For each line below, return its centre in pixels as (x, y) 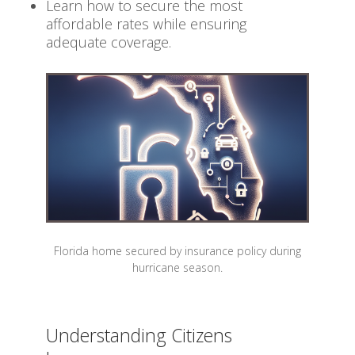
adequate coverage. (109, 42)
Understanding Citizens (139, 335)
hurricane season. (177, 268)
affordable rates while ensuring (146, 24)
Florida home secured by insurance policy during (177, 251)
